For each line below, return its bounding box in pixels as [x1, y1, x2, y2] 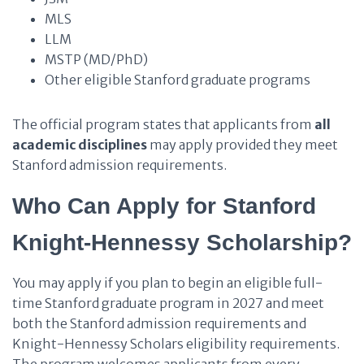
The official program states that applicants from [12, 116, 314, 132]
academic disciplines [12, 136, 147, 153]
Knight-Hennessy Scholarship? [12, 230, 352, 255]
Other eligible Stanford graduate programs [45, 71, 310, 88]
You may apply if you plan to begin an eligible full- [12, 275, 323, 291]
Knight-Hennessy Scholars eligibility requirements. [12, 336, 340, 352]
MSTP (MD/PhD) [45, 51, 148, 67]
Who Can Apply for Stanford [12, 193, 316, 219]
